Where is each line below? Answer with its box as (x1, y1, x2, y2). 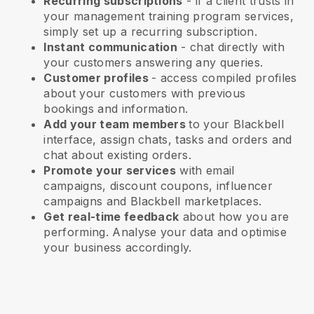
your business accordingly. (43, 240, 192, 255)
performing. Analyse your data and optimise (43, 225, 287, 240)
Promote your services (43, 163, 177, 178)
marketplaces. (180, 194, 262, 209)
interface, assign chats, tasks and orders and (43, 132, 292, 147)
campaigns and (43, 194, 130, 209)
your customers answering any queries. (43, 55, 264, 70)
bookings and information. (43, 102, 189, 116)
